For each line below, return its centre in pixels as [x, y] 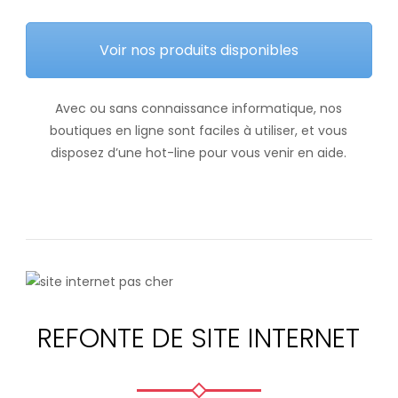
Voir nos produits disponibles [199, 51]
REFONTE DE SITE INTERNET [199, 339]
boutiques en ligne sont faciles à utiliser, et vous [199, 131]
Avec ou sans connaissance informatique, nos [199, 109]
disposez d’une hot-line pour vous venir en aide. [199, 153]
